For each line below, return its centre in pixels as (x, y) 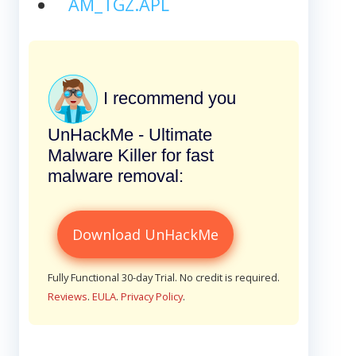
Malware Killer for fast (131, 155)
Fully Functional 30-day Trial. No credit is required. (164, 277)
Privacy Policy (152, 296)
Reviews (68, 296)
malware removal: (116, 176)
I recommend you (167, 98)
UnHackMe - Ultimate (130, 134)
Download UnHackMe (145, 234)
